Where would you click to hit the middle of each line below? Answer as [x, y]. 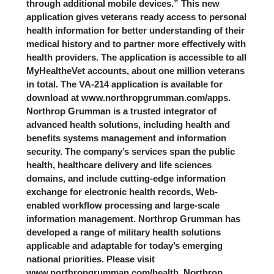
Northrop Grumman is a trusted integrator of [121, 111]
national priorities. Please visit [90, 259]
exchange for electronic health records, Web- [122, 191]
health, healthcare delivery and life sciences [119, 165]
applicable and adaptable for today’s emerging [124, 245]
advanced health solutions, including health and [128, 124]
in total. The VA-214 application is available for [124, 84]
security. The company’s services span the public [130, 151]
